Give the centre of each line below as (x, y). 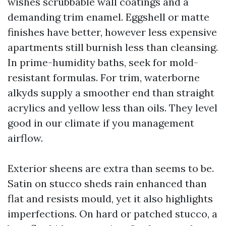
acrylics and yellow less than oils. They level (112, 108)
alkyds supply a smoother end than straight (111, 93)
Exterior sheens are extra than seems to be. (111, 168)
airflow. (25, 138)
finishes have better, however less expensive (112, 32)
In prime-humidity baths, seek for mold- (103, 62)
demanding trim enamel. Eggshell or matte (108, 17)
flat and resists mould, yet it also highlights (110, 199)
